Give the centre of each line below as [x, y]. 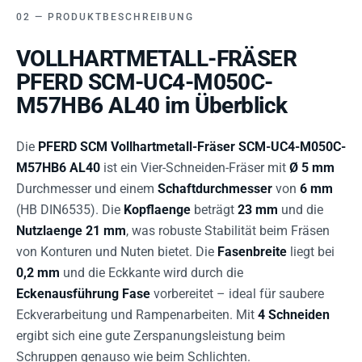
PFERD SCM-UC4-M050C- [145, 82]
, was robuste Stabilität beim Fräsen [228, 231]
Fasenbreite [252, 252]
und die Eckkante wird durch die [152, 273]
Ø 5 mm [312, 168]
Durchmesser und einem [87, 189]
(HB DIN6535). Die [70, 210]
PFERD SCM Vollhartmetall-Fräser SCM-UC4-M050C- [192, 147]
